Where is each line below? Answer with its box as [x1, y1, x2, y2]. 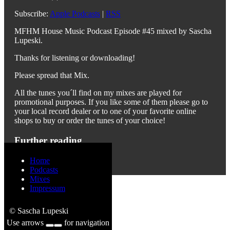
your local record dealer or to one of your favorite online [14, 106, 196, 116]
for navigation [62, 218, 109, 227]
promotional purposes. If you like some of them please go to [14, 97, 208, 106]
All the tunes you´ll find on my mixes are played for [14, 88, 182, 97]
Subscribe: [14, 9, 50, 18]
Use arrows [7, 218, 46, 227]
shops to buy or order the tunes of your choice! [14, 116, 165, 125]
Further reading [14, 135, 82, 146]
